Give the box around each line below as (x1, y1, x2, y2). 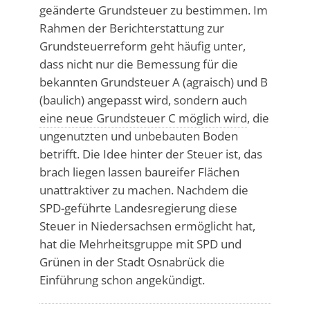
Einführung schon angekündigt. (39, 271, 205, 288)
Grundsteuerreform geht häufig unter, (39, 37, 246, 54)
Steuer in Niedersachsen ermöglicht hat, (39, 217, 255, 234)
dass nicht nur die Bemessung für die (39, 55, 238, 72)
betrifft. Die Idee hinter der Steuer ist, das (39, 145, 262, 162)
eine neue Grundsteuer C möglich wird (39, 109, 247, 126)
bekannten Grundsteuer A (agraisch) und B (39, 73, 268, 90)
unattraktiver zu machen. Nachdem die (39, 181, 248, 198)
